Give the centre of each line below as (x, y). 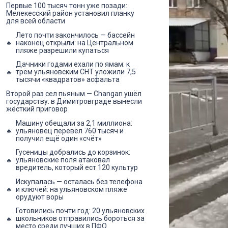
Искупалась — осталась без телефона (79, 181)
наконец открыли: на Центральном (75, 42)
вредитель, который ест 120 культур (77, 168)
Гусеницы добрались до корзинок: (73, 152)
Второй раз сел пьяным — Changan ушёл (74, 94)
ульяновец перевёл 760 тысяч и (70, 131)
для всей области (36, 21)
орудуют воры (40, 197)
